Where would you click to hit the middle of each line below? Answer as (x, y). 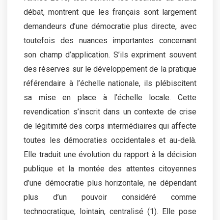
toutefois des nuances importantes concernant (110, 40)
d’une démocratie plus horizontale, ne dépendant (110, 183)
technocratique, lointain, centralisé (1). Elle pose (110, 211)
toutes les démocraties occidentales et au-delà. (110, 140)
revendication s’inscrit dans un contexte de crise (110, 111)
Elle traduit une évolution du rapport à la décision (110, 154)
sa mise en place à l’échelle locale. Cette (110, 97)
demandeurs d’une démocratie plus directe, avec (110, 26)
